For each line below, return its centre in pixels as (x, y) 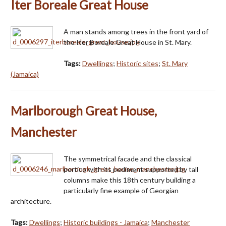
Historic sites (137, 63)
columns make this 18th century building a (130, 180)
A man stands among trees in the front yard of (136, 31)
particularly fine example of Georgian (121, 190)
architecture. (31, 201)
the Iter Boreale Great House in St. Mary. (128, 42)
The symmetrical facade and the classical (128, 158)
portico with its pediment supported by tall (131, 169)
